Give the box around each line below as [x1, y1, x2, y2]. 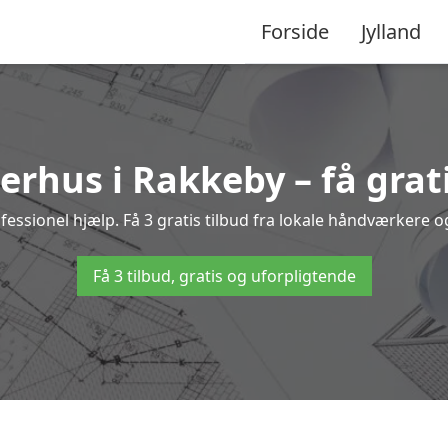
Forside [261, 17, 329, 45]
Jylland [361, 17, 421, 45]
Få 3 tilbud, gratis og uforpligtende [92, 265, 356, 287]
